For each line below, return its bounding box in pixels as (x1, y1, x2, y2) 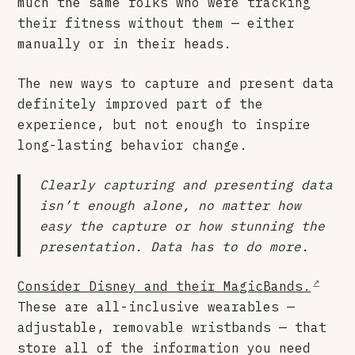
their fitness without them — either (17, 14, 296, 31)
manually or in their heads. (17, 35, 232, 52)
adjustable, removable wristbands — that (17, 319, 327, 335)
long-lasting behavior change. (17, 136, 248, 153)
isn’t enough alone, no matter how (40, 197, 302, 213)
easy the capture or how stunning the (40, 217, 326, 234)
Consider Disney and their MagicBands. (17, 277, 311, 294)
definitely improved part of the (17, 95, 264, 112)
